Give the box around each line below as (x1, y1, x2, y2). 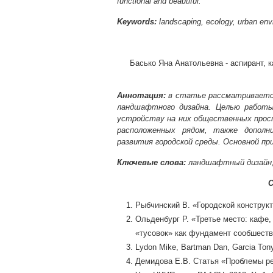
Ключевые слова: (117, 158, 186, 167)
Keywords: (117, 17, 157, 26)
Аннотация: (117, 91, 166, 100)
